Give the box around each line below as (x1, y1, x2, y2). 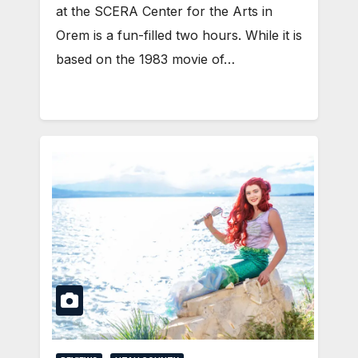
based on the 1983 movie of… (56, 51, 235, 68)
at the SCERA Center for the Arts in (56, 3, 272, 20)
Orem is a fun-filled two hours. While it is (56, 27, 302, 44)
